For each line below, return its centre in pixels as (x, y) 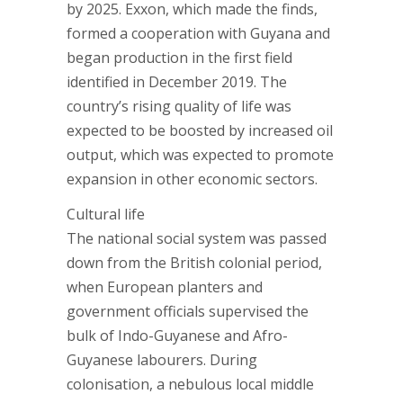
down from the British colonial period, (194, 263)
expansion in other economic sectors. (192, 179)
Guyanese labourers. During (162, 360)
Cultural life (106, 214)
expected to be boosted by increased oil (200, 130)
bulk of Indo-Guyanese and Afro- (177, 336)
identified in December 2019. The (177, 82)
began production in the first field (179, 58)
